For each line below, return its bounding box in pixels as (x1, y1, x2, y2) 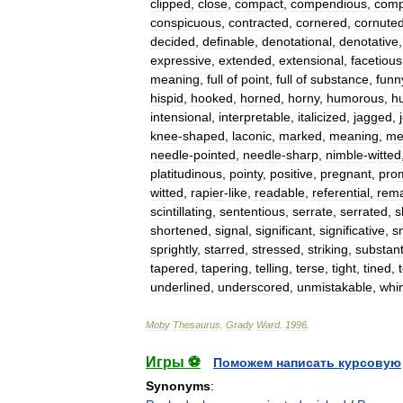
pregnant (320, 166, 372, 181)
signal (215, 223, 248, 237)
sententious (219, 204, 285, 219)
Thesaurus (173, 319, 220, 330)
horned (240, 91, 281, 105)
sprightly (150, 242, 197, 256)
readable (255, 185, 305, 200)
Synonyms (146, 379, 210, 393)
